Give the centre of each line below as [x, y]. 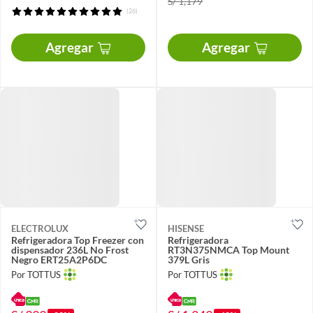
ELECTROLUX [40, 229]
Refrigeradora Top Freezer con [78, 240]
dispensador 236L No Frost [70, 250]
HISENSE [186, 229]
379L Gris [189, 260]
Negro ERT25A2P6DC [59, 260]
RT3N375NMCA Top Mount [228, 250]
